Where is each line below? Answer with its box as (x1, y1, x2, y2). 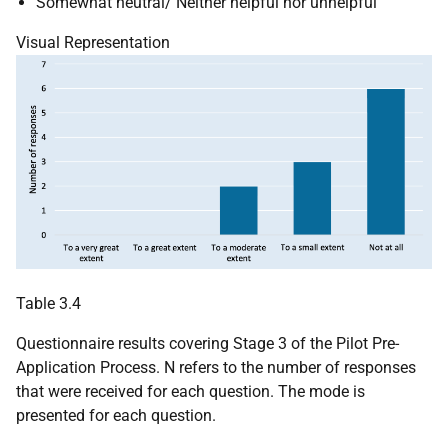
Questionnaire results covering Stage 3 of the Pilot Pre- (16, 334, 399, 354)
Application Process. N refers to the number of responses (16, 358, 416, 378)
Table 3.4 (16, 294, 81, 314)
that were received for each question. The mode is (16, 382, 365, 402)
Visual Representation (16, 32, 170, 52)
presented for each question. (16, 406, 216, 426)
